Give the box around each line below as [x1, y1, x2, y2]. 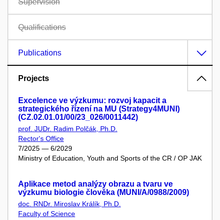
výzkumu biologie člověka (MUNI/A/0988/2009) [18, 188, 189, 196]
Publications [18, 49, 61, 57]
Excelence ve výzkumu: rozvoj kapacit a [18, 96, 166, 105]
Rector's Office [18, 135, 64, 142]
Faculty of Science [18, 209, 75, 218]
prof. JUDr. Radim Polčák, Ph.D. [18, 125, 117, 133]
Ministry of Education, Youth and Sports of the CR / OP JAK [18, 154, 202, 162]
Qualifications [18, 23, 66, 31]
